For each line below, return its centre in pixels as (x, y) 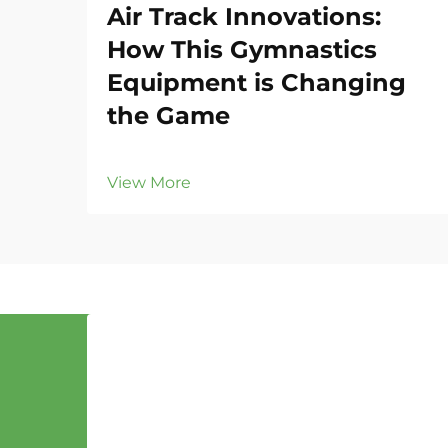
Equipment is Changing (256, 82)
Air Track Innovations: (244, 16)
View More (149, 182)
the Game (168, 115)
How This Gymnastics (242, 49)
